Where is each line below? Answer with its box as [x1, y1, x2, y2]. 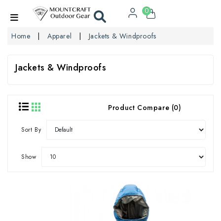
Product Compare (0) [108, 103, 182, 112]
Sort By [21, 125, 41, 134]
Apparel [47, 31, 72, 41]
